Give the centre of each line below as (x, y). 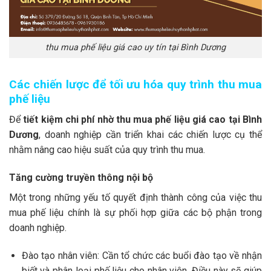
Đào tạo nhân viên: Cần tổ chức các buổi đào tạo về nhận (142, 255)
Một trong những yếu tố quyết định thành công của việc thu (135, 198)
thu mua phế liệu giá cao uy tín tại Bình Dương (135, 48)
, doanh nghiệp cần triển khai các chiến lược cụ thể (150, 135)
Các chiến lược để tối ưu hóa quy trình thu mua (135, 84)
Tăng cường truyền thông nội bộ (81, 178)
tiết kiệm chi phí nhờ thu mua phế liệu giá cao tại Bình (143, 120)
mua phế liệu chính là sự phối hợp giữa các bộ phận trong (135, 213)
